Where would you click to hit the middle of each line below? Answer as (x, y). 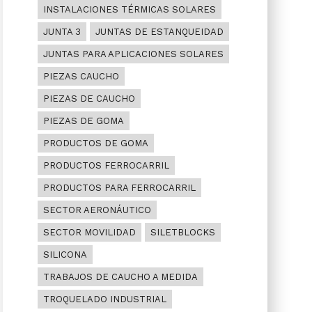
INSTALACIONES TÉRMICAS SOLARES (129, 9)
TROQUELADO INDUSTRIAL (104, 299)
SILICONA (65, 255)
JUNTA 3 (62, 32)
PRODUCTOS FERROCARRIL (106, 165)
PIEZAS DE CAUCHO (89, 99)
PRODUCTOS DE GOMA (95, 143)
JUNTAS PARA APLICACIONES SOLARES (133, 54)
